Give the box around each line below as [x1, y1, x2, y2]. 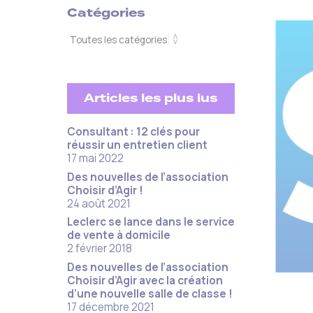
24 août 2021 [67, 196, 131, 211]
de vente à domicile [67, 228, 170, 243]
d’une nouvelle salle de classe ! [67, 286, 233, 301]
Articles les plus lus [84, 89, 218, 107]
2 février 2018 [67, 241, 132, 256]
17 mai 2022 [67, 150, 124, 166]
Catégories [67, 4, 145, 22]
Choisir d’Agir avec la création [67, 272, 223, 288]
